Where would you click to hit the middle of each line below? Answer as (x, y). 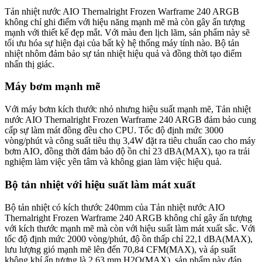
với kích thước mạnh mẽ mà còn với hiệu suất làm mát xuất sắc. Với (130, 228)
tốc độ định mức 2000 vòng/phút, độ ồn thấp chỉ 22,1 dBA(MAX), (129, 239)
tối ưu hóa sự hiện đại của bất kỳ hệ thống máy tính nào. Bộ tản (122, 43)
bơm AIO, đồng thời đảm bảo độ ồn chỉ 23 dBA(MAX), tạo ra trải (127, 151)
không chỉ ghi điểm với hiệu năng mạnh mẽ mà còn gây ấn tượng (125, 22)
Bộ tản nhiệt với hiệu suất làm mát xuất (100, 184)
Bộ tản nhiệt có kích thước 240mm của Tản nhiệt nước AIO (115, 207)
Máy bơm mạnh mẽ (52, 87)
